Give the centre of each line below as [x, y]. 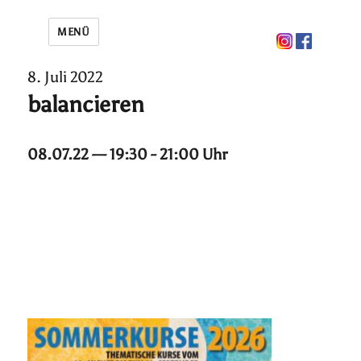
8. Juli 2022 [66, 77]
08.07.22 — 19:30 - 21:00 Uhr [128, 154]
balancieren [86, 104]
